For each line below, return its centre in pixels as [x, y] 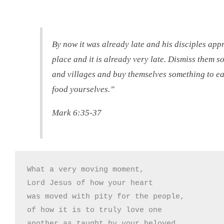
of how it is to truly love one [94, 210]
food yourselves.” [83, 89]
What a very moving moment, [85, 169]
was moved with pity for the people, [106, 196]
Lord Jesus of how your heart [92, 183]
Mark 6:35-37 [77, 112]
